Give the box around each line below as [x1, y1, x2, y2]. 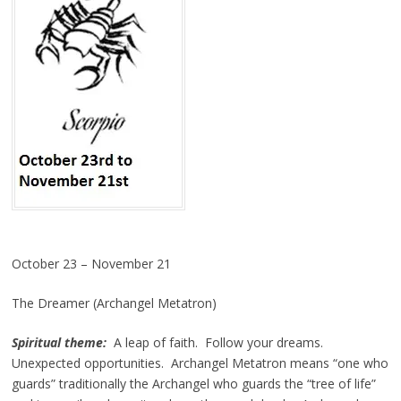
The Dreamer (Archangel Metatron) [11, 294, 217, 311]
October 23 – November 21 [11, 254, 171, 272]
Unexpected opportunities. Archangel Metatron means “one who [11, 354, 388, 371]
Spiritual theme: [11, 333, 107, 351]
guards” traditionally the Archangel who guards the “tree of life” [11, 374, 376, 392]
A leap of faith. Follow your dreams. [106, 333, 327, 351]
